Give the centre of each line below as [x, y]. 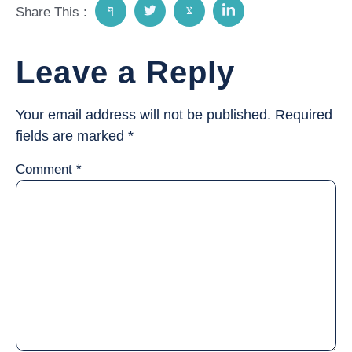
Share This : [51, 13]
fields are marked [72, 136]
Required [304, 115]
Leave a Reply [126, 73]
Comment [46, 170]
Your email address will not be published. [143, 115]
